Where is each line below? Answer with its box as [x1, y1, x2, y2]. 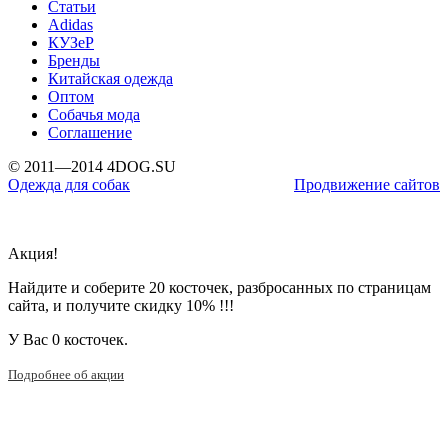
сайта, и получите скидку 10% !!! [8, 297, 234, 315]
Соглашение [48, 124, 132, 142]
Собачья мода [48, 106, 140, 124]
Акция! [8, 245, 58, 263]
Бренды [48, 52, 100, 70]
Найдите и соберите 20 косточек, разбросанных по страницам [8, 279, 431, 297]
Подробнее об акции [8, 367, 124, 383]
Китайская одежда [48, 70, 173, 88]
